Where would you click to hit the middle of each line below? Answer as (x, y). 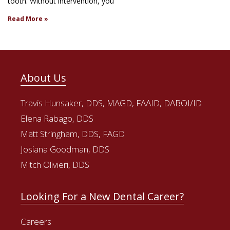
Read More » (28, 19)
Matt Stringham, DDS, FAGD (73, 134)
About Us (43, 78)
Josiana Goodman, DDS (65, 149)
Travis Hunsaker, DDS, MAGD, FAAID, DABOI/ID (111, 103)
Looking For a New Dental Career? (102, 196)
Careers (36, 222)
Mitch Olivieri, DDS (55, 165)
